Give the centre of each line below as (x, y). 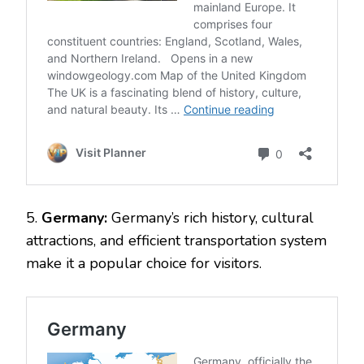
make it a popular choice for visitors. (144, 263)
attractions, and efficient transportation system (176, 240)
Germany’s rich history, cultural (210, 217)
